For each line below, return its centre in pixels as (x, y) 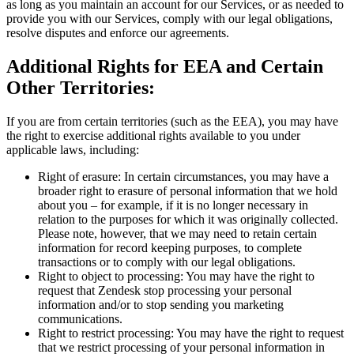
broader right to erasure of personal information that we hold (188, 191)
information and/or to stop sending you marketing (161, 305)
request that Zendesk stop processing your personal (165, 291)
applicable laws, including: (73, 150)
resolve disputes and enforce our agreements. (118, 33)
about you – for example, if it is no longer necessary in (173, 205)
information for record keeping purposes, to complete (170, 248)
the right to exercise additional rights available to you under (153, 136)
